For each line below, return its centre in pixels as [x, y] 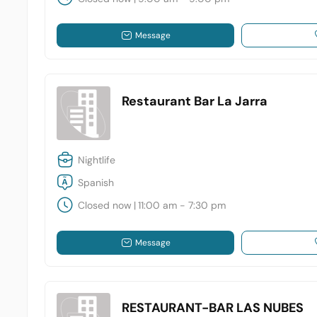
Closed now [105, 206]
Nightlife [97, 160]
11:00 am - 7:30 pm [182, 206]
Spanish [96, 183]
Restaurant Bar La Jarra [195, 101]
